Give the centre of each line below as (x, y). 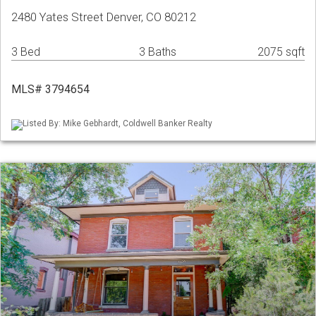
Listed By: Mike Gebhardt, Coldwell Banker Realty (117, 124)
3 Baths (158, 52)
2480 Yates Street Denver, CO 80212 (104, 17)
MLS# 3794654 (50, 90)
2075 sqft (281, 52)
